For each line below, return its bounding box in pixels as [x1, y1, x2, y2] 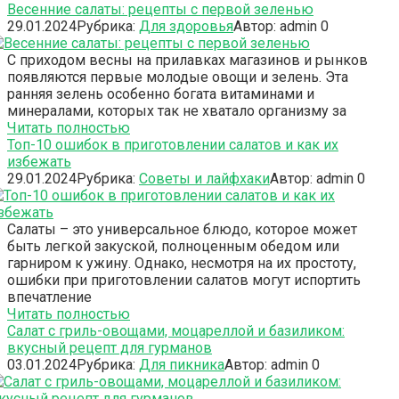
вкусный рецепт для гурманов [7, 338, 212, 356]
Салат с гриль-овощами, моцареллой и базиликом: [7, 322, 345, 339]
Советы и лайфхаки [139, 169, 270, 187]
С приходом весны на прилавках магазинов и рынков [7, 51, 368, 69]
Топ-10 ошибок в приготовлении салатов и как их [7, 135, 338, 153]
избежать [7, 152, 71, 170]
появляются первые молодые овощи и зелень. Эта [7, 68, 348, 85]
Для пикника [139, 355, 224, 373]
